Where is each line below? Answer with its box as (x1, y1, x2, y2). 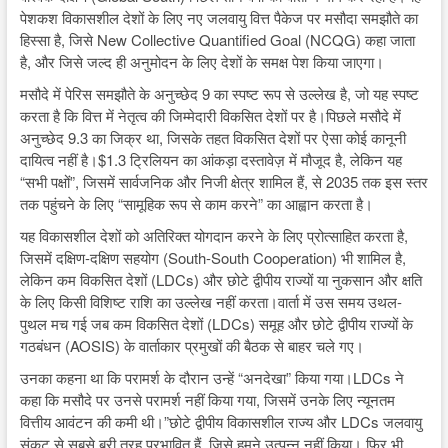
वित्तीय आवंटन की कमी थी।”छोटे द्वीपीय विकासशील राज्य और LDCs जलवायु (19, 411, 422, 433)
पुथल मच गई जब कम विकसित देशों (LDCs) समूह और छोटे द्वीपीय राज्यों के (19, 313, 413, 335)
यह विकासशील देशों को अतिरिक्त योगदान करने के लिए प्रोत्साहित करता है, (19, 225, 408, 247)
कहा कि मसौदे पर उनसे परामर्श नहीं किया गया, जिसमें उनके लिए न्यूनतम (19, 389, 395, 411)
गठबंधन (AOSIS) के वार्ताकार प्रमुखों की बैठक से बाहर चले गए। (19, 335, 364, 357)
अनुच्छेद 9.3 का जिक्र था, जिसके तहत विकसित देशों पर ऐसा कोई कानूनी (19, 127, 406, 149)
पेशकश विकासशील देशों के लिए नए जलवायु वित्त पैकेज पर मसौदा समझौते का (19, 7, 418, 29)
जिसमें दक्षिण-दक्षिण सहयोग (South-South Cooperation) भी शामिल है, (19, 247, 406, 269)
